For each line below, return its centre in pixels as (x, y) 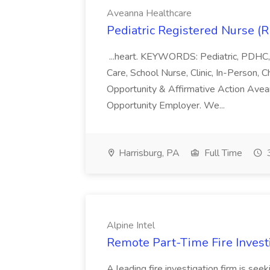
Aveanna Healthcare (149, 13)
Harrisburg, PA (148, 153)
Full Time (222, 153)
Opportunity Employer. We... (167, 105)
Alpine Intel (131, 225)
